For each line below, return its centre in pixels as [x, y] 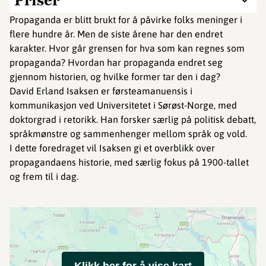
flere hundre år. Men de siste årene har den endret [116, 34]
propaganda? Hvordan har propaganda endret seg [116, 62]
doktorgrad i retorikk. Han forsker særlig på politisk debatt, [133, 119]
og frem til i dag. [44, 176]
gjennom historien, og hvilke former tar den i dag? [115, 77]
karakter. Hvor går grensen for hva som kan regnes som [127, 48]
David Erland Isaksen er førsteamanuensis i [101, 91]
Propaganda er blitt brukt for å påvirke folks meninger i [126, 20]
